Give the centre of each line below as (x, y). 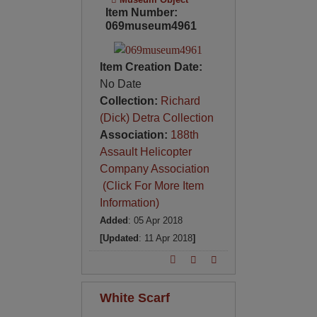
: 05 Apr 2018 (155, 220)
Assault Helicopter (145, 151)
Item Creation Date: (151, 67)
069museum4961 (151, 25)
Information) (129, 202)
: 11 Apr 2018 (165, 238)
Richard (180, 100)
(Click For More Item (151, 185)
